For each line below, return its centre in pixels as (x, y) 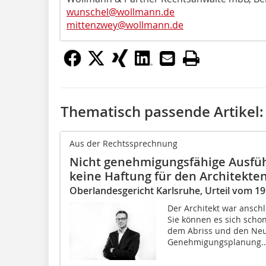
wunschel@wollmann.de (121, 12)
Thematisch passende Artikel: (162, 111)
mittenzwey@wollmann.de (125, 25)
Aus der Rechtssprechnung (123, 143)
